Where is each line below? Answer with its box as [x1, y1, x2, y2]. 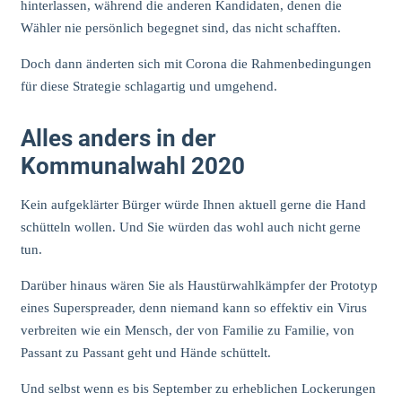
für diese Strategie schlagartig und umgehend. [20, 78, 277, 93]
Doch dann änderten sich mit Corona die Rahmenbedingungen [20, 56, 371, 71]
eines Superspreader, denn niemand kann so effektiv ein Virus [20, 301, 367, 316]
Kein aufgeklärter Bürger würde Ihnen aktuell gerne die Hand [20, 197, 366, 213]
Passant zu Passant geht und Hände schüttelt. [20, 345, 271, 361]
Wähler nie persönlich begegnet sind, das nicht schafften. [20, 20, 341, 35]
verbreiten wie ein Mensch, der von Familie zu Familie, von [20, 323, 354, 338]
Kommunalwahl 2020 [20, 152, 245, 179]
